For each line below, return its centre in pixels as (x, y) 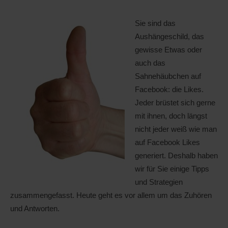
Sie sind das (155, 23)
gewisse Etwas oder (168, 50)
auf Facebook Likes (167, 142)
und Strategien (159, 182)
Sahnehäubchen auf (168, 76)
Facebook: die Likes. (169, 89)
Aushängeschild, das (169, 36)
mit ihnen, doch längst (171, 116)
